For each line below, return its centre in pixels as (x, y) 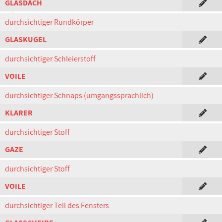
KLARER (19, 113)
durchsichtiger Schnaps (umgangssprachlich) (79, 95)
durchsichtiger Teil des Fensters (57, 205)
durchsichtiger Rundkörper (49, 22)
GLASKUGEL (26, 39)
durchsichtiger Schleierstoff (50, 59)
